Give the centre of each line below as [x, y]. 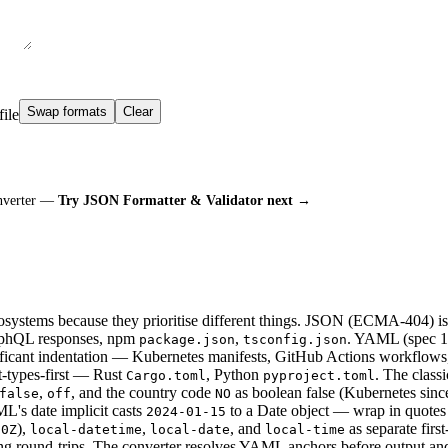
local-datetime [86, 430]
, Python [234, 375]
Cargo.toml [166, 376]
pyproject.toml [319, 376]
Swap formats [67, 112]
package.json [187, 340]
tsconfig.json [295, 340]
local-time [305, 430]
